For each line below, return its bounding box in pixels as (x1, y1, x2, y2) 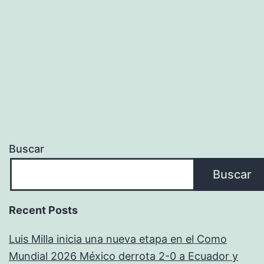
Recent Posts (9, 204, 78, 217)
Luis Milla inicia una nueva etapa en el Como (9, 233, 227, 246)
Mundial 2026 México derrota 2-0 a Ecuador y (9, 250, 238, 263)
